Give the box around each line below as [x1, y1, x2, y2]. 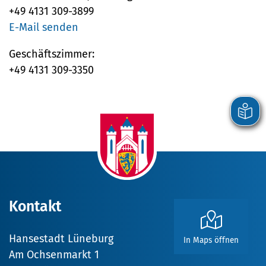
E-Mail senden [9, 21, 78, 34]
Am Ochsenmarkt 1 [9, 248, 99, 262]
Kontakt [9, 198, 61, 216]
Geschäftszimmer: [9, 47, 97, 61]
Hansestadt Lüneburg [9, 232, 113, 246]
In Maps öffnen [183, 235, 239, 246]
